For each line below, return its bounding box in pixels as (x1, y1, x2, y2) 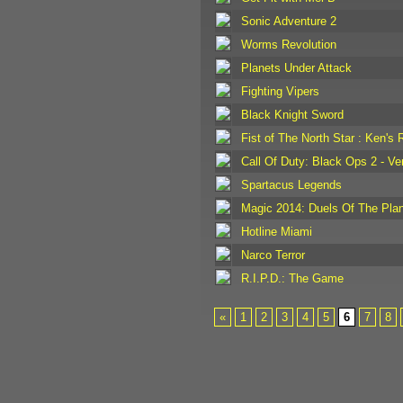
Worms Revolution (240, 37, 336, 51)
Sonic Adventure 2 (240, 13, 336, 28)
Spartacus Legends (240, 177, 342, 192)
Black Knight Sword (240, 107, 344, 121)
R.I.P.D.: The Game (240, 271, 344, 285)
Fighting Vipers (240, 84, 319, 98)
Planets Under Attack (240, 60, 352, 75)
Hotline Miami (240, 224, 312, 238)
